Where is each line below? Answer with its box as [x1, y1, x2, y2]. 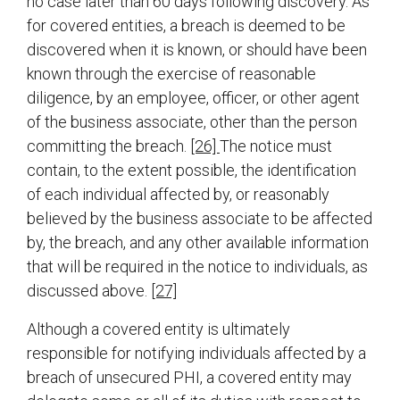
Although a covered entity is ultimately [27, 320, 290, 339]
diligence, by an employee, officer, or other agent [27, 88, 360, 108]
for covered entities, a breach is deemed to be [27, 16, 346, 36]
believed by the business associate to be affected [27, 209, 372, 229]
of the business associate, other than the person [27, 112, 357, 132]
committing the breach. [27, 137, 190, 156]
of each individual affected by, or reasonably [27, 185, 329, 204]
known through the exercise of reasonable [27, 64, 316, 84]
